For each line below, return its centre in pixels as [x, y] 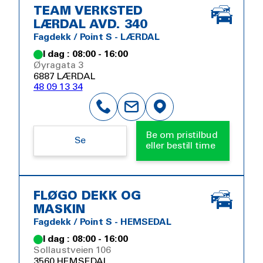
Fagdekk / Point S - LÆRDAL [97, 38]
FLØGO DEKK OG [87, 197]
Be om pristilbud [182, 136]
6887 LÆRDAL [64, 77]
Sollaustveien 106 [73, 251]
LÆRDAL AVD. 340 [91, 26]
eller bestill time [181, 146]
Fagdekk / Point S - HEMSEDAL [102, 222]
